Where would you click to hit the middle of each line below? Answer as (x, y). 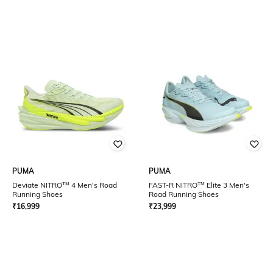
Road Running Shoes (184, 194)
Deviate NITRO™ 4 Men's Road (65, 185)
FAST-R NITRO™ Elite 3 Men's (199, 185)
